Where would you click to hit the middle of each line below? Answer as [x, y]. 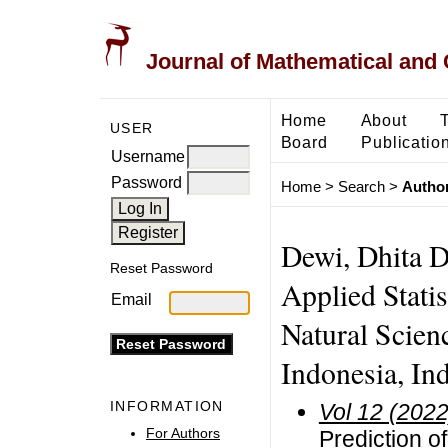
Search [361, 187]
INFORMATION [167, 406]
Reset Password [161, 268]
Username [148, 156]
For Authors [183, 432]
